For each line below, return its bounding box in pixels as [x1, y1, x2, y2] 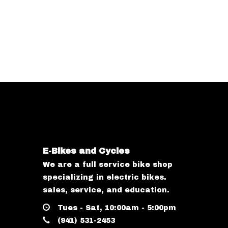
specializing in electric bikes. [42, 174, 166, 181]
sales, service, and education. [42, 186, 169, 194]
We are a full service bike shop [42, 161, 173, 168]
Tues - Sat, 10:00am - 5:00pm [54, 204, 176, 212]
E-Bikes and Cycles [42, 147, 130, 155]
